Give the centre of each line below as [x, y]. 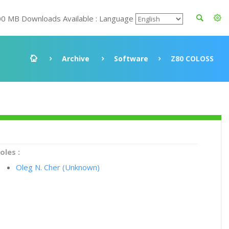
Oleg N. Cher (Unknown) [58, 167]
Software [131, 59]
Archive [76, 59]
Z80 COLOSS [192, 59]
